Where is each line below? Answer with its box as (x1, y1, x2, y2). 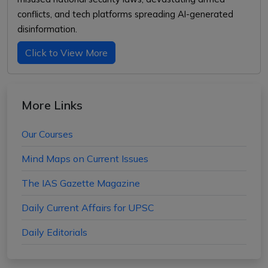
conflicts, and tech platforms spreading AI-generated (17, 8, 233, 20)
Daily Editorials (22, 226, 87, 238)
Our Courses (22, 128, 73, 140)
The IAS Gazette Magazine (22, 177, 140, 189)
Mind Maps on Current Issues (22, 153, 148, 165)
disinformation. (17, 23, 77, 35)
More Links (22, 98, 83, 112)
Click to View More (25, 47, 108, 59)
